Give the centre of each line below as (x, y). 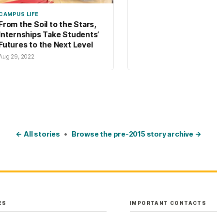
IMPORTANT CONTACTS (168, 203)
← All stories (38, 134)
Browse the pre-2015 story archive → (136, 134)
